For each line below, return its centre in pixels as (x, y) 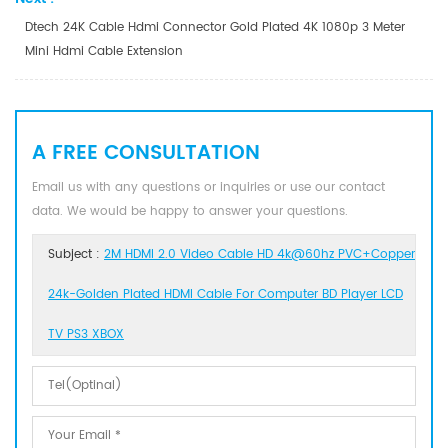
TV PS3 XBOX (86, 334)
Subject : (76, 254)
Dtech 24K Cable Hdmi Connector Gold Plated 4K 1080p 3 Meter (215, 27)
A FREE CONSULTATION (146, 153)
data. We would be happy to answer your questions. (190, 211)
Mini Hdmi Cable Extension (104, 51)
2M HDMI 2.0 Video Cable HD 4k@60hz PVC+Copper (259, 254)
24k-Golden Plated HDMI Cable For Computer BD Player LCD (225, 294)
